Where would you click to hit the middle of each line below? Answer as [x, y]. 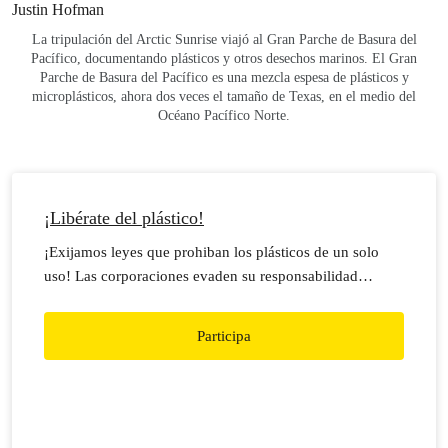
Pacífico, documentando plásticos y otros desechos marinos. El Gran [224, 58]
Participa [224, 336]
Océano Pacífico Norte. [224, 115]
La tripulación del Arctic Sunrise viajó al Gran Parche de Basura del [224, 39]
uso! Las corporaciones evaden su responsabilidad [201, 276]
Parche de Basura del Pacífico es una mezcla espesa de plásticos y [224, 77]
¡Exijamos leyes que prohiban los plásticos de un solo [211, 252]
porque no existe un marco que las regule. [175, 300]
